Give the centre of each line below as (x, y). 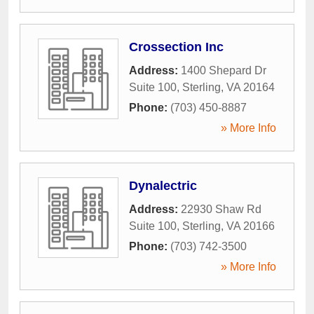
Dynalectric (163, 186)
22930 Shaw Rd (221, 210)
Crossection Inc (176, 47)
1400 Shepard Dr (224, 71)
